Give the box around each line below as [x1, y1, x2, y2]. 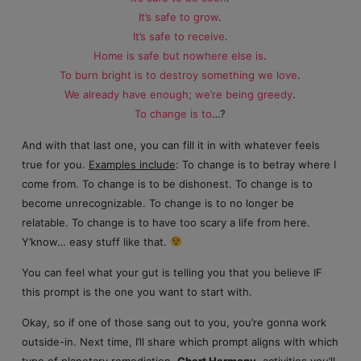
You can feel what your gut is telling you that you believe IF [21, 266, 322, 280]
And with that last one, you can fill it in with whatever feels [21, 138, 320, 151]
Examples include [88, 157, 176, 171]
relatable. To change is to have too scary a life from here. [21, 215, 310, 229]
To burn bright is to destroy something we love [60, 68, 298, 82]
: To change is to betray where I [175, 157, 336, 171]
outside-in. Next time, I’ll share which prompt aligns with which [21, 335, 338, 349]
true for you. [21, 157, 89, 171]
